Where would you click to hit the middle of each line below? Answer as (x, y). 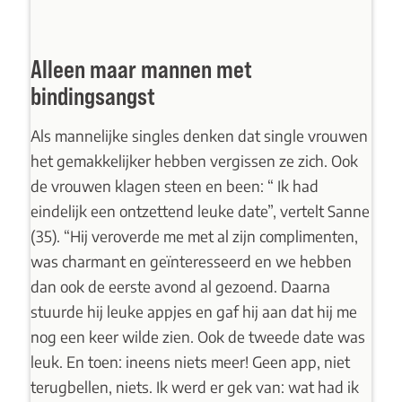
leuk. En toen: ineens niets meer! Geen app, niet (190, 361)
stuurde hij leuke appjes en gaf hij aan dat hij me (193, 311)
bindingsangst (92, 96)
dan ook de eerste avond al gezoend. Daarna (180, 286)
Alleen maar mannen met (141, 70)
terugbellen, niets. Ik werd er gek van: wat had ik (194, 386)
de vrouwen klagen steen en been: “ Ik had (174, 185)
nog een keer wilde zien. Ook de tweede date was (197, 336)
